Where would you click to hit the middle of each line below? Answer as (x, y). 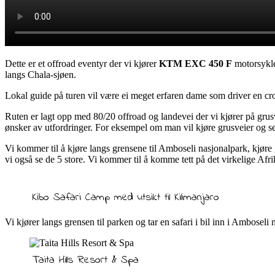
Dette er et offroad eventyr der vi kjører (82, 63)
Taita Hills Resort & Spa (85, 260)
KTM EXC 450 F (196, 63)
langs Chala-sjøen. (41, 74)
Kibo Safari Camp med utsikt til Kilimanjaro (126, 197)
